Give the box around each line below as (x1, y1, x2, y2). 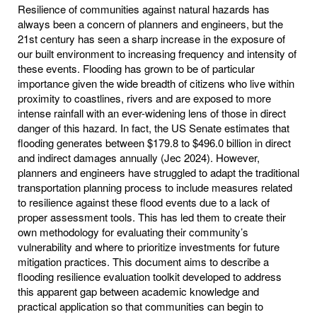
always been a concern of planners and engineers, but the (18, 16, 283, 31)
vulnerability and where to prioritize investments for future (18, 238, 279, 254)
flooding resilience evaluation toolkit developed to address (18, 268, 282, 284)
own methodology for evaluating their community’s (18, 224, 248, 239)
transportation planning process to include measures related (18, 179, 292, 195)
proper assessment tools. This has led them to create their (18, 209, 286, 224)
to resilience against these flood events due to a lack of (18, 194, 270, 209)
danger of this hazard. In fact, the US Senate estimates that (18, 120, 289, 135)
